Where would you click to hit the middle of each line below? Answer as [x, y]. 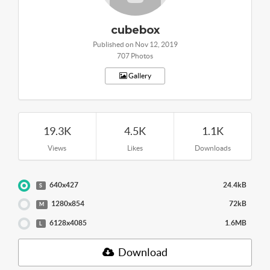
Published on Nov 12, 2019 [135, 45]
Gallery [139, 76]
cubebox [135, 30]
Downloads [213, 148]
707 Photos [135, 56]
